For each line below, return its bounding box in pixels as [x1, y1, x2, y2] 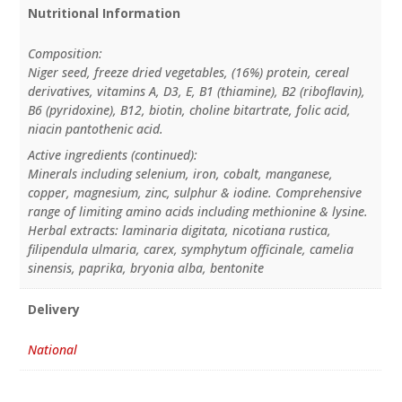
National [27, 340, 77, 358]
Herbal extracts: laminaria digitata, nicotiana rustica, [27, 221, 331, 239]
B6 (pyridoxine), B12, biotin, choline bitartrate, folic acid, [27, 100, 351, 118]
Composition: [27, 44, 102, 62]
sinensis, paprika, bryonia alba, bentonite [27, 258, 264, 276]
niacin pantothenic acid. [27, 119, 163, 137]
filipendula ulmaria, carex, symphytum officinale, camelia [27, 240, 354, 258]
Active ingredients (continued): [27, 145, 197, 163]
